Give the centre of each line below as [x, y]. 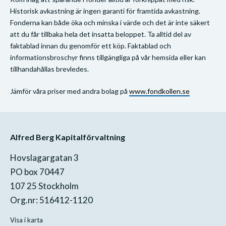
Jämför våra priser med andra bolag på [70, 91]
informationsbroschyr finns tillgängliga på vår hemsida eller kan [108, 57]
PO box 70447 [37, 172]
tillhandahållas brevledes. [49, 69]
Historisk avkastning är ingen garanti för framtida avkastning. [105, 11]
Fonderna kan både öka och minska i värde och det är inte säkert [110, 22]
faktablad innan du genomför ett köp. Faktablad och [91, 45]
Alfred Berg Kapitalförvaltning [68, 137]
